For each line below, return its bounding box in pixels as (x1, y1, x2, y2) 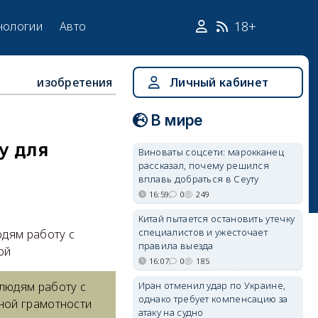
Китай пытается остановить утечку (138, 212, 295, 225)
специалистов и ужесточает (138, 226, 268, 238)
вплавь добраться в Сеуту (138, 172, 259, 185)
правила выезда (138, 239, 214, 252)
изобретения (37, 75, 113, 90)
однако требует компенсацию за (138, 292, 288, 305)
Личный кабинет (169, 75, 269, 90)
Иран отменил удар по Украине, (138, 279, 286, 292)
